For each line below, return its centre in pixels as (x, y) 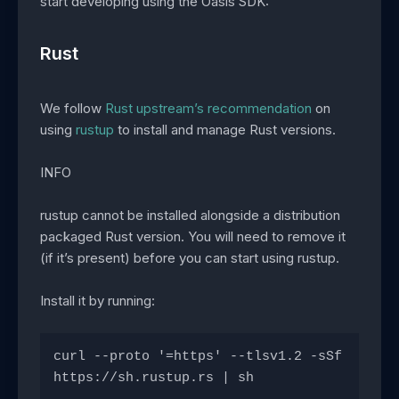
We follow (73, 109)
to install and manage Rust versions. (225, 130)
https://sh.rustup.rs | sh (154, 379)
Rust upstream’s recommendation (208, 109)
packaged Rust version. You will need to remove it (193, 237)
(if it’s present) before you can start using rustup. (190, 258)
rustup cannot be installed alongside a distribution (190, 216)
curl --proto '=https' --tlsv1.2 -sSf (198, 357)
